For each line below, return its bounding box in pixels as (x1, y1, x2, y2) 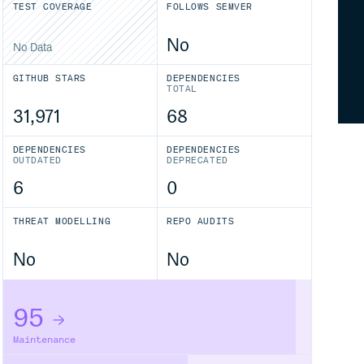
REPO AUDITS (167, 216, 235, 227)
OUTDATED (12, 155, 62, 167)
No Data (12, 41, 52, 54)
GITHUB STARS (12, 73, 86, 84)
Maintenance (12, 334, 76, 345)
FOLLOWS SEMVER (167, 2, 253, 12)
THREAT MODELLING (12, 216, 111, 227)
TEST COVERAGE (12, 2, 93, 12)
